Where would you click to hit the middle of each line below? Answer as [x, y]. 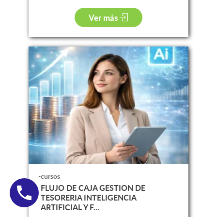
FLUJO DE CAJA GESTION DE [93, 187]
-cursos [49, 176]
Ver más [104, 17]
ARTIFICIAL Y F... [70, 207]
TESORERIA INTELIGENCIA [88, 197]
